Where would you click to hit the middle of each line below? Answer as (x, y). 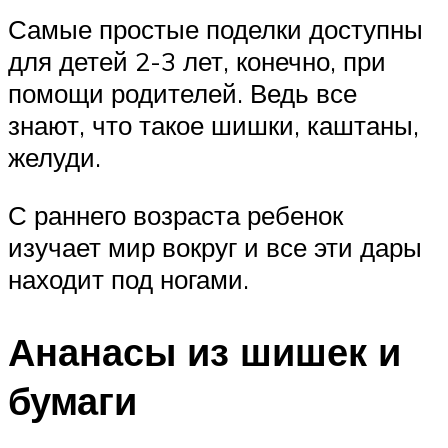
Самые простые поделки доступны (215, 29)
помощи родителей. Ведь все (182, 93)
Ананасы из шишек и (204, 351)
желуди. (54, 157)
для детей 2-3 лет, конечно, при (197, 61)
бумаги (72, 400)
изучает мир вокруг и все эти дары (215, 246)
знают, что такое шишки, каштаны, (213, 125)
